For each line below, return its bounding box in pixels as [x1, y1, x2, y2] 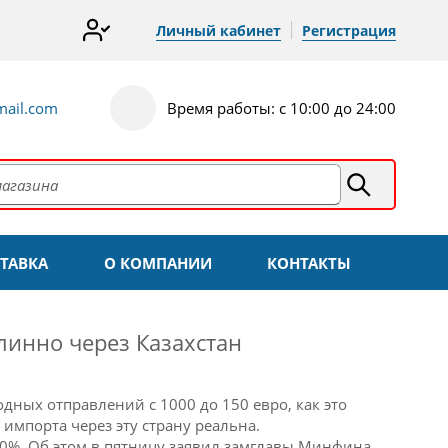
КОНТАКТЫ [266, 252, 351, 273]
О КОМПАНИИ [103, 252, 212, 273]
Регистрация [302, 21, 396, 40]
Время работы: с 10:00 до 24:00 [167, 98, 396, 118]
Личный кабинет [156, 21, 281, 40]
